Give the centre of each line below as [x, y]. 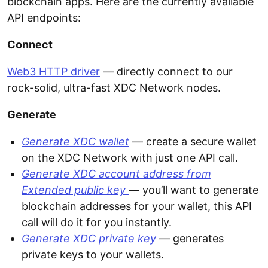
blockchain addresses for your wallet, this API [137, 206]
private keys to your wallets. [93, 255]
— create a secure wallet [193, 142]
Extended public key [75, 190]
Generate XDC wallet [75, 142]
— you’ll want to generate [194, 190]
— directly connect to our [166, 72]
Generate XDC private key [89, 239]
